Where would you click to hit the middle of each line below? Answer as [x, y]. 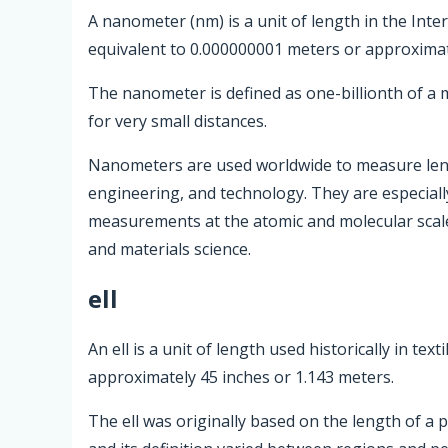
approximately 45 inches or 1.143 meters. [241, 377]
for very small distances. [177, 120]
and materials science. [169, 248]
